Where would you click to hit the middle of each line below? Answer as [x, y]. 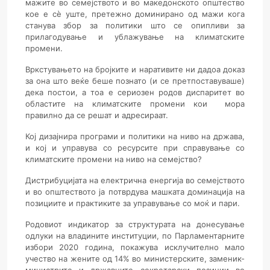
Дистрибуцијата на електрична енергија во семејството [135, 180]
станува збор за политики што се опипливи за [135, 25]
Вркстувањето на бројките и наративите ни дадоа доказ [135, 69]
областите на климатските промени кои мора [135, 104]
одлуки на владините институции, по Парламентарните [135, 236]
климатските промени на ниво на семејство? [114, 159]
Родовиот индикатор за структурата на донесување [135, 224]
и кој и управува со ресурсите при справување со [135, 148]
